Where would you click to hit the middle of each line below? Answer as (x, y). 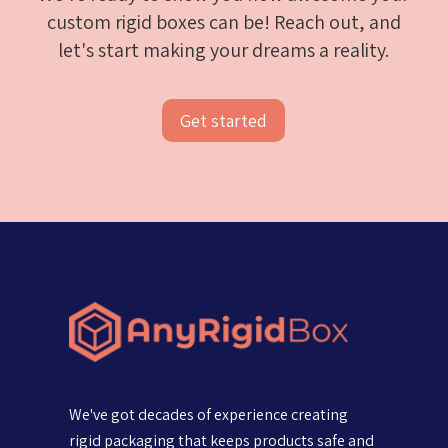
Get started (224, 120)
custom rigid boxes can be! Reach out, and (223, 21)
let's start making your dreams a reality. (224, 49)
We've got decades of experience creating (208, 414)
